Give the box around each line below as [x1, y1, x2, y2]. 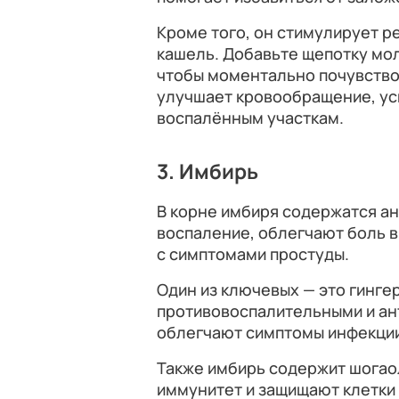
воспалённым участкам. [157, 107, 344, 128]
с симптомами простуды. [157, 243, 349, 265]
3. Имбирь [157, 158, 258, 185]
